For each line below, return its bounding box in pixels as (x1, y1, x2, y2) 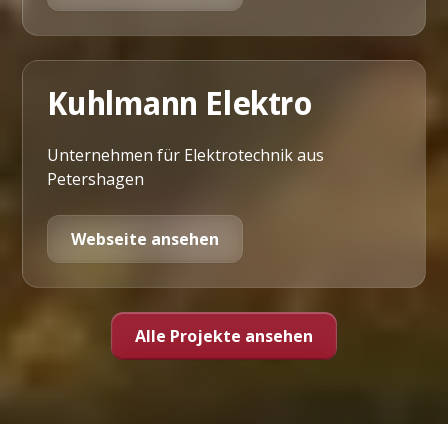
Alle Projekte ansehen (135, 324, 313, 347)
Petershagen (47, 167, 145, 190)
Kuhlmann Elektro (47, 84, 313, 123)
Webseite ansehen (71, 227, 220, 250)
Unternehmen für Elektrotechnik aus (47, 143, 325, 166)
